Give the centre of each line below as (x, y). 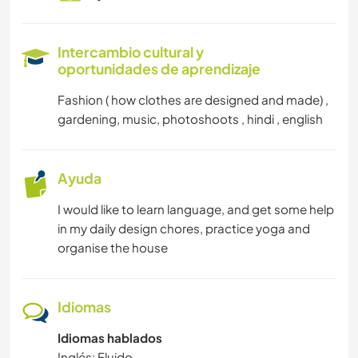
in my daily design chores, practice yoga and (184, 229)
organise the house (113, 248)
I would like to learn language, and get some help (196, 209)
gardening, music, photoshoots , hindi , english (190, 119)
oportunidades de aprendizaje (159, 69)
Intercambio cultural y (131, 52)
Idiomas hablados (110, 338)
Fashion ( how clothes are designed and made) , (193, 100)
